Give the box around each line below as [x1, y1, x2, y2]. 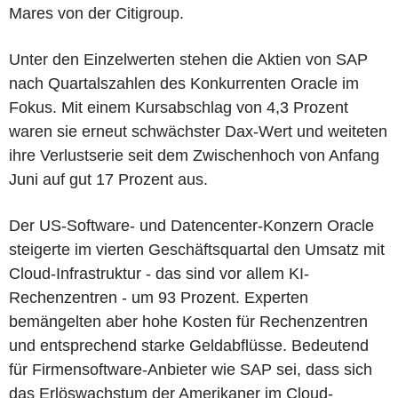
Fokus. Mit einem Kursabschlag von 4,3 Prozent [9, 98, 348, 116]
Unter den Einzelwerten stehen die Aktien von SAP [9, 50, 368, 68]
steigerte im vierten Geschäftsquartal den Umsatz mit [9, 240, 385, 259]
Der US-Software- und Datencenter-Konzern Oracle [9, 216, 374, 235]
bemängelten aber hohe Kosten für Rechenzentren [9, 312, 368, 330]
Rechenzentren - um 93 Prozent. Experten [9, 288, 308, 306]
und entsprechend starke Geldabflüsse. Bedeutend [9, 336, 369, 354]
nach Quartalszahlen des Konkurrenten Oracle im [9, 74, 359, 92]
